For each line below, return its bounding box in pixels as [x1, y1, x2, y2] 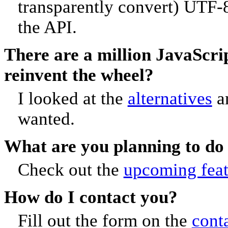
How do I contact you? [4, 187, 178, 207]
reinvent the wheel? [4, 65, 154, 85]
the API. [17, 17, 77, 38]
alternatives [127, 89, 212, 109]
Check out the [17, 160, 124, 180]
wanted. [17, 109, 75, 129]
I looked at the [17, 89, 128, 109]
